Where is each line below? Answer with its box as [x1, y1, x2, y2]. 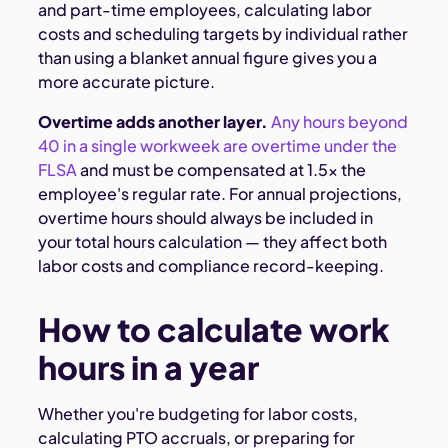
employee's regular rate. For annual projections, [38, 183, 403, 205]
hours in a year [38, 347, 260, 388]
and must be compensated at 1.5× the [77, 159, 367, 181]
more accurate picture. [38, 71, 216, 93]
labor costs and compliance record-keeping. [38, 255, 385, 277]
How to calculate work [38, 309, 391, 350]
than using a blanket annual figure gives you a [38, 47, 378, 69]
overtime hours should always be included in [38, 207, 374, 229]
